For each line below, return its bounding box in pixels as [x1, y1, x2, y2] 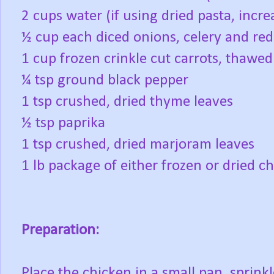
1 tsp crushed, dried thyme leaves [21, 94, 233, 110]
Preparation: [21, 223, 99, 239]
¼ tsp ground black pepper [21, 73, 188, 89]
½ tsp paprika [21, 116, 105, 131]
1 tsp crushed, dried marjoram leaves [21, 137, 254, 153]
